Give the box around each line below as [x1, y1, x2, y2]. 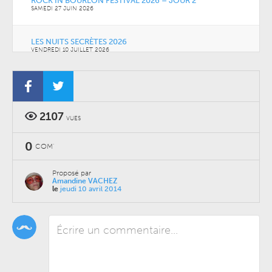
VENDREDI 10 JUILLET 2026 [31, 46, 109, 54]
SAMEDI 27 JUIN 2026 [31, 5, 93, 13]
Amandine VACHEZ [52, 177, 117, 186]
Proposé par [52, 169, 91, 178]
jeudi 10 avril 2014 [60, 185, 121, 194]
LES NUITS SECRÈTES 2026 [31, 37, 127, 47]
